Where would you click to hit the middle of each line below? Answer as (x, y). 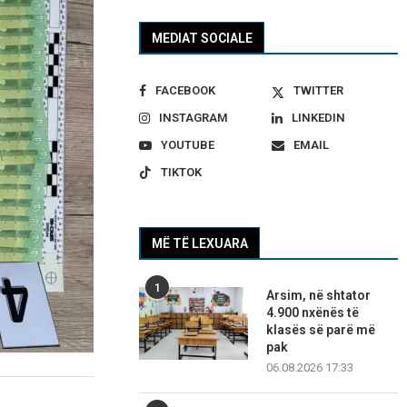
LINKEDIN (318, 118)
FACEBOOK (186, 91)
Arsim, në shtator (319, 296)
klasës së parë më (321, 330)
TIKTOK (182, 173)
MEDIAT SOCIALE (203, 39)
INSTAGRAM (194, 118)
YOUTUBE (188, 145)
